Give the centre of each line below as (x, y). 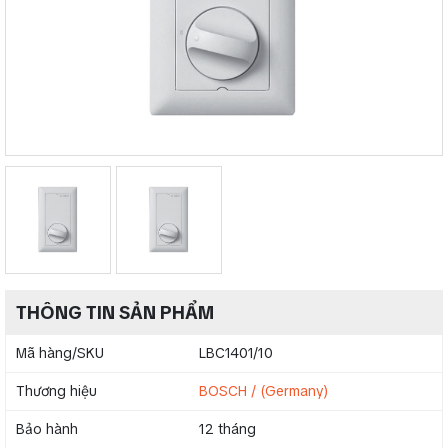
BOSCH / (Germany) (264, 391)
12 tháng (227, 429)
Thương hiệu (56, 391)
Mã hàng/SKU (60, 353)
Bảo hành (47, 429)
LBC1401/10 (236, 353)
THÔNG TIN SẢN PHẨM (115, 313)
